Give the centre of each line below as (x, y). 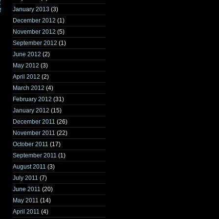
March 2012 (29, 88)
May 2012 (26, 66)
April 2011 (26, 212)
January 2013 (31, 9)
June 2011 (27, 189)
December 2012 (34, 21)
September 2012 (35, 43)
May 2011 (26, 200)
